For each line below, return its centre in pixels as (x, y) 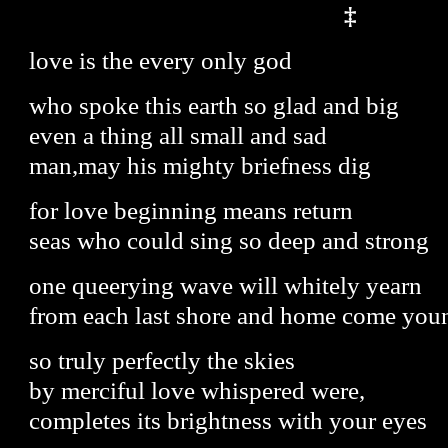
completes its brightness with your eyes (228, 420)
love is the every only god (161, 60)
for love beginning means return (191, 210)
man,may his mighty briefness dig (200, 165)
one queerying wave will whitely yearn (226, 285)
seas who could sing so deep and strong (229, 240)
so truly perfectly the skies (162, 360)
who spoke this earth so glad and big (214, 105)
